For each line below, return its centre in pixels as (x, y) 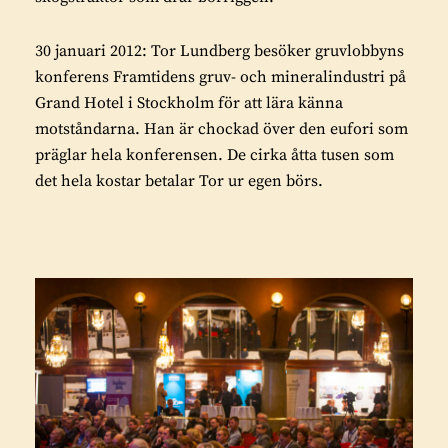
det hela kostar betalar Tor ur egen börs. (179, 180)
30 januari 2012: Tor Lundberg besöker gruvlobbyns (219, 50)
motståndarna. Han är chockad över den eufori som (221, 128)
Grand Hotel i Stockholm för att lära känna (189, 102)
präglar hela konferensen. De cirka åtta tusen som (214, 154)
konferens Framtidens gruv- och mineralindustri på (220, 76)
